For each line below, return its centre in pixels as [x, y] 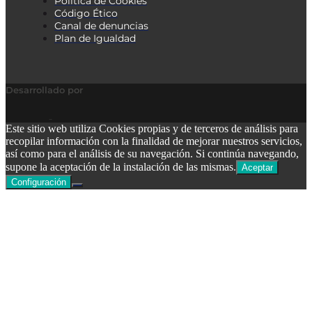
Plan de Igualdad [95, 39]
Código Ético [86, 14]
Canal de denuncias [101, 26]
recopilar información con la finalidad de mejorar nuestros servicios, [154, 141]
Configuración [39, 182]
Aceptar [257, 168]
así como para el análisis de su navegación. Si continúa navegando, [152, 154]
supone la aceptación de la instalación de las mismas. [121, 167]
